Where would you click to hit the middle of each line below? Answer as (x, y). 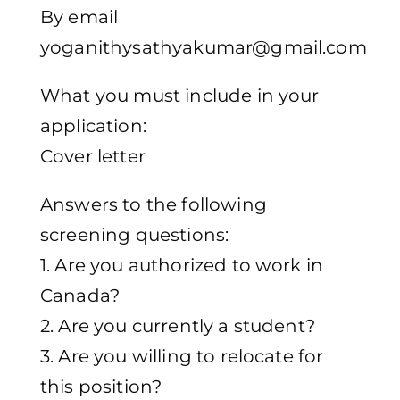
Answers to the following (154, 205)
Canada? (80, 296)
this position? (101, 387)
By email (79, 17)
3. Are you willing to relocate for (182, 357)
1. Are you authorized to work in (182, 266)
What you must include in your (180, 96)
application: (93, 126)
